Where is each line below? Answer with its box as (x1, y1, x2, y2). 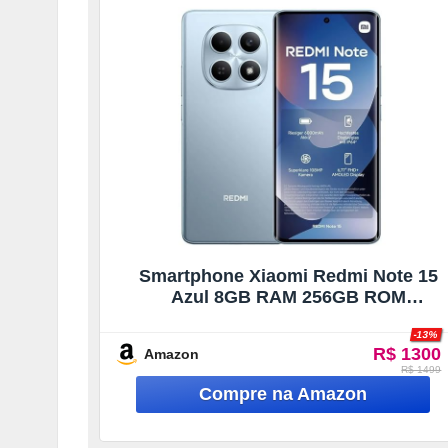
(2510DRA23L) (227, 307, 350, 328)
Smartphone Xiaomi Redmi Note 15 (138, 265, 438, 286)
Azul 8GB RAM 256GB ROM (170, 286, 406, 307)
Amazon (144, 345, 199, 362)
